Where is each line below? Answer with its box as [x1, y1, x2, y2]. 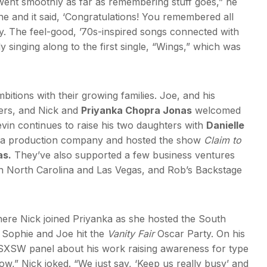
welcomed [192, 104, 241, 116]
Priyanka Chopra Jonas [81, 104, 192, 116]
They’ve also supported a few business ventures [11, 148, 235, 161]
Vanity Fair [107, 227, 154, 240]
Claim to [204, 133, 241, 146]
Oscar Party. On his [154, 227, 245, 240]
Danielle [206, 119, 244, 131]
